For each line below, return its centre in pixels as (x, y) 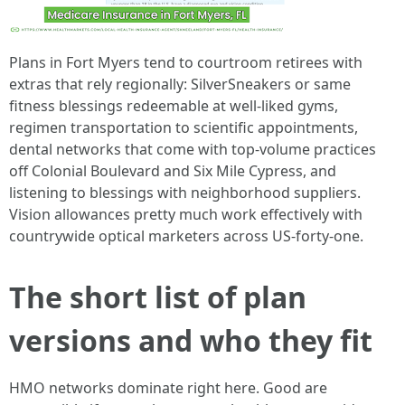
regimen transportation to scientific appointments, (184, 127)
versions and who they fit (191, 340)
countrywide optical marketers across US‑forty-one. (186, 236)
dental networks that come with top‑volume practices (193, 149)
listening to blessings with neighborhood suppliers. (185, 193)
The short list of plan (158, 297)
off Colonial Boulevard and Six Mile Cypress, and (173, 171)
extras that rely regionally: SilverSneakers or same (180, 84)
